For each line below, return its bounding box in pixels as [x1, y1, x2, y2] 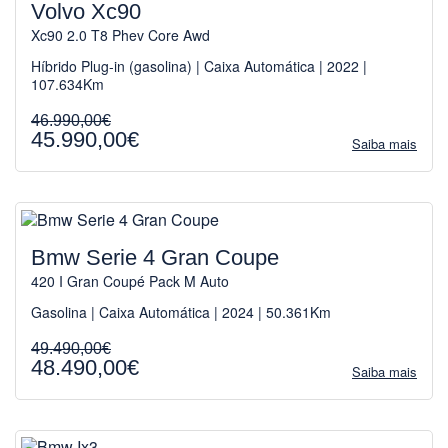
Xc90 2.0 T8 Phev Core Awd [31, 24, 210, 45]
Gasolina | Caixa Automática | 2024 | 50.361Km [31, 301, 331, 322]
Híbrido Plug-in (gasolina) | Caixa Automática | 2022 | [31, 55, 367, 76]
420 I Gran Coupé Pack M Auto [31, 270, 229, 291]
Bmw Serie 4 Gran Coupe [31, 244, 279, 270]
